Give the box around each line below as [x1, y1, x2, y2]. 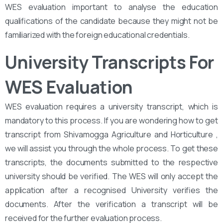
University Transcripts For [5, 50, 214, 74]
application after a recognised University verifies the [5, 184, 218, 196]
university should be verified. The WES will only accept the [5, 170, 218, 182]
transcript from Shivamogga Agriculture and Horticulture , [5, 128, 218, 140]
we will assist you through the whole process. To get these [5, 142, 218, 154]
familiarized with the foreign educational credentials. [5, 29, 190, 40]
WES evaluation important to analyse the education [5, 1, 218, 12]
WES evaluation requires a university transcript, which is [5, 101, 218, 112]
